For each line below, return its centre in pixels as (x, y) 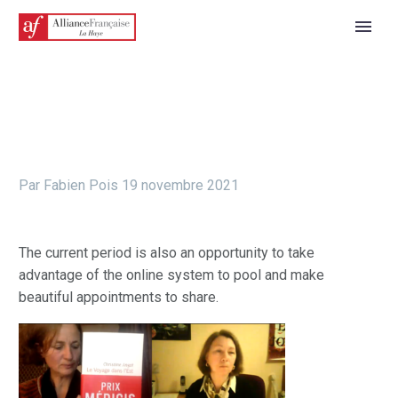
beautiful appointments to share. (119, 297)
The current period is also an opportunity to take (167, 252)
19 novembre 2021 (180, 185)
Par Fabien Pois (68, 185)
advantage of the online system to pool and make (171, 275)
